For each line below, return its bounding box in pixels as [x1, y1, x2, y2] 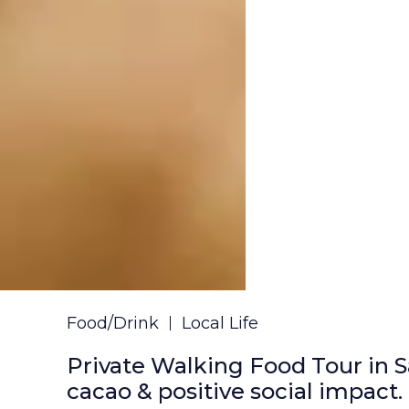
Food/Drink [67, 312, 159, 333]
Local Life [182, 312, 258, 333]
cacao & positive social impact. [67, 377, 403, 404]
